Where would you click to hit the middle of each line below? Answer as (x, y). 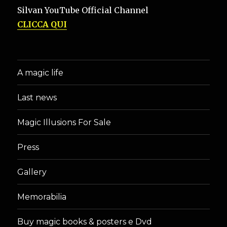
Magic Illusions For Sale (64, 122)
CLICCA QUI (42, 25)
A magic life (41, 72)
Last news (37, 97)
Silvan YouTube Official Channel (83, 10)
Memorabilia (42, 197)
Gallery (32, 172)
